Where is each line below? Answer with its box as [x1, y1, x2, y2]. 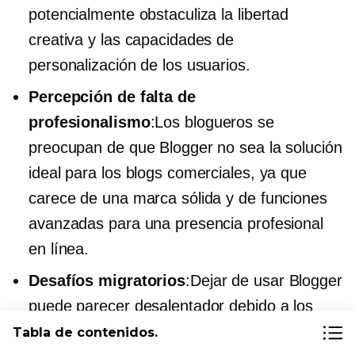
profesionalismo [29, 113, 151, 131]
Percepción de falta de [29, 87, 196, 105]
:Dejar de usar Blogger [185, 271, 342, 289]
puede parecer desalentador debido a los [29, 296, 314, 315]
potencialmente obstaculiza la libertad [29, 5, 289, 23]
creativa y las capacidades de [29, 30, 235, 48]
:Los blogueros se [150, 113, 274, 131]
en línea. [29, 239, 90, 258]
